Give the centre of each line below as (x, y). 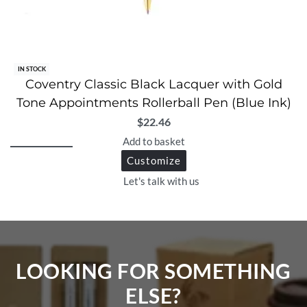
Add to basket (153, 141)
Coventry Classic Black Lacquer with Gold (153, 85)
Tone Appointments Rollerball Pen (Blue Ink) (153, 103)
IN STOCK (32, 69)
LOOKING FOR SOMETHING (153, 271)
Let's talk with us (161, 181)
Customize (153, 160)
